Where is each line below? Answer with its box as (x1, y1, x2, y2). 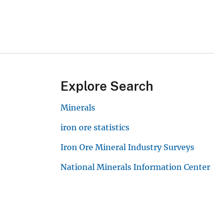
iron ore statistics (60, 122, 129, 133)
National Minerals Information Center (60, 162, 210, 172)
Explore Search (60, 78, 153, 94)
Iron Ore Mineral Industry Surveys (60, 142, 194, 153)
